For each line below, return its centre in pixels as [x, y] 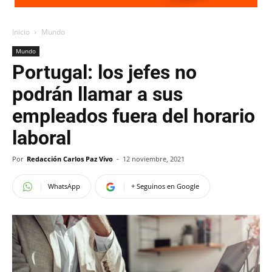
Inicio [21, 32]
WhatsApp [64, 186]
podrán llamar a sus [97, 94]
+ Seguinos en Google [165, 186]
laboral [42, 138]
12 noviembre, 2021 [154, 159]
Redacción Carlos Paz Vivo [70, 159]
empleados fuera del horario [134, 116]
